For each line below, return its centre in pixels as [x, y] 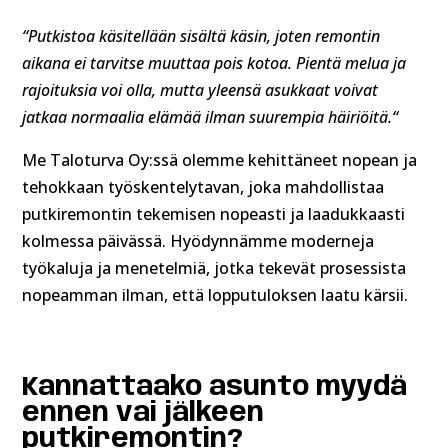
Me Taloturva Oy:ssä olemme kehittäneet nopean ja [220, 160]
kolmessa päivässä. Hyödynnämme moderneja [198, 241]
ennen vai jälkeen [143, 414]
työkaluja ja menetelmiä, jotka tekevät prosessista [214, 268]
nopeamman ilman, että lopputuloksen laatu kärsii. [217, 295]
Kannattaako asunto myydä [215, 388]
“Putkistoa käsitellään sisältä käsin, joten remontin [201, 36]
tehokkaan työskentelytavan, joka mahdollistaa [203, 187]
